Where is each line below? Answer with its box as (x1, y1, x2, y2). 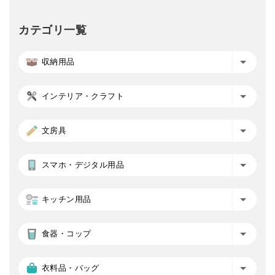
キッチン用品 (42, 194, 91, 204)
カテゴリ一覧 (18, 23, 87, 36)
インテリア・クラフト (42, 91, 125, 101)
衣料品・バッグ (42, 263, 99, 273)
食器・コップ (42, 228, 91, 238)
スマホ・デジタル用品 (42, 160, 125, 169)
